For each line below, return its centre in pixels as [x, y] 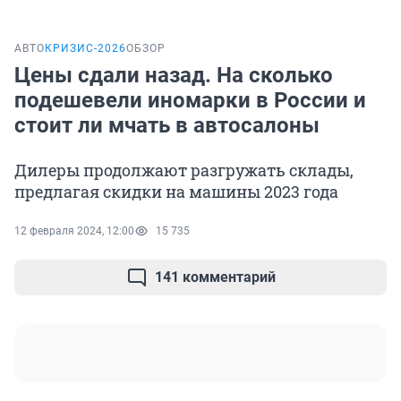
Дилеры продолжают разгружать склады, [184, 171]
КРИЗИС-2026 [85, 49]
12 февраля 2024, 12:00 [74, 231]
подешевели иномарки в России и [190, 101]
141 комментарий [215, 277]
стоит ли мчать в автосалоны [167, 126]
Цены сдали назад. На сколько [174, 76]
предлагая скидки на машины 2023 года [176, 192]
